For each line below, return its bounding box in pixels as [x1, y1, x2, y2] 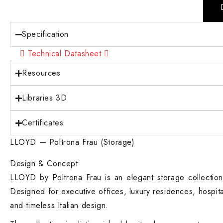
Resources [22, 67, 61, 79]
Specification [22, 28, 69, 40]
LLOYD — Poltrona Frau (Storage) [10, 136, 135, 148]
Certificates [22, 117, 64, 128]
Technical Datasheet [25, 48, 105, 59]
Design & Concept [10, 158, 78, 169]
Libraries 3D [22, 92, 67, 104]
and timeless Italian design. [10, 200, 109, 211]
